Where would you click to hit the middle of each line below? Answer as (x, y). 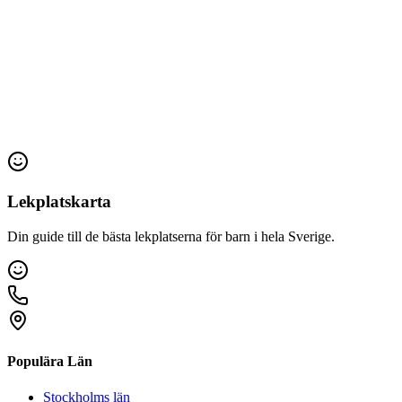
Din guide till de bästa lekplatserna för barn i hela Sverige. (171, 237)
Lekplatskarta (59, 202)
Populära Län (50, 362)
